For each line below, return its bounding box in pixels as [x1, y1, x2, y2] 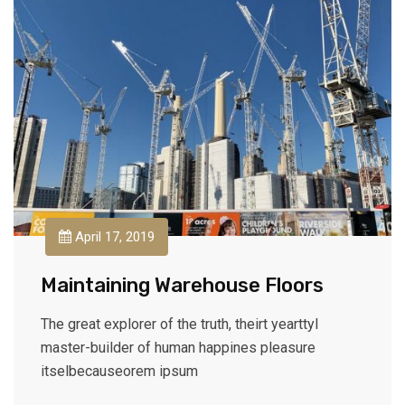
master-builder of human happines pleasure [41, 338, 316, 356]
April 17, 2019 [71, 228, 155, 245]
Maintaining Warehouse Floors [41, 272, 324, 297]
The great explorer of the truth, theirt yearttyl [41, 315, 318, 333]
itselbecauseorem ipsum [41, 362, 198, 380]
